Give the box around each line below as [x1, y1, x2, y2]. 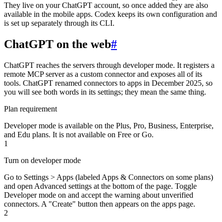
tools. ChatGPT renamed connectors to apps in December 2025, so [4, 78, 213, 87]
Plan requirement [4, 104, 57, 113]
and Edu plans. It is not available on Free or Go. [4, 130, 154, 139]
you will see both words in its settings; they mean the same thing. [4, 87, 206, 96]
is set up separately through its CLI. [4, 18, 114, 27]
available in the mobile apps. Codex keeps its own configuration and [4, 9, 217, 18]
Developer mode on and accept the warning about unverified [4, 190, 193, 199]
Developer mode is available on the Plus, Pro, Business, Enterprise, [4, 121, 214, 130]
